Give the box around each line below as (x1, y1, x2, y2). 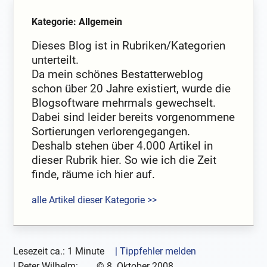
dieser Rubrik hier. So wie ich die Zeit (32, 153, 217, 167)
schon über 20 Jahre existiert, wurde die (32, 81, 231, 95)
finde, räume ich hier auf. (32, 167, 156, 181)
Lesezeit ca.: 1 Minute (13, 245, 105, 257)
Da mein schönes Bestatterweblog (32, 67, 204, 81)
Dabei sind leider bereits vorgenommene (32, 110, 235, 124)
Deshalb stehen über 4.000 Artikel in (32, 138, 213, 153)
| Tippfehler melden (115, 245, 197, 257)
